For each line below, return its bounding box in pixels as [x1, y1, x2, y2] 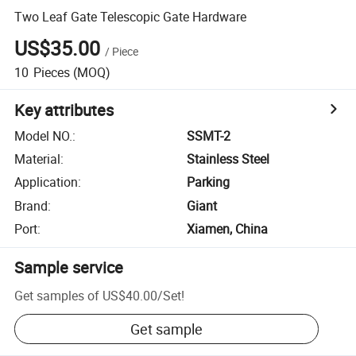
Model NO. [14, 126, 73, 145]
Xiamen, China [187, 220, 269, 238]
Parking [187, 173, 230, 192]
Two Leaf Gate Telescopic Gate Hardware [14, 7, 247, 25]
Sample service [14, 257, 124, 279]
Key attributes [14, 99, 114, 121]
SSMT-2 [187, 126, 231, 145]
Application [14, 173, 79, 192]
